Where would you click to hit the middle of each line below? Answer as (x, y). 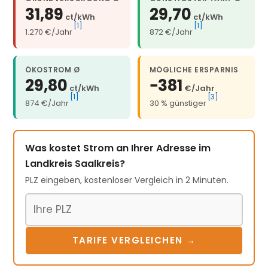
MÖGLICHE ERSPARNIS (194, 69)
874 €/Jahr (47, 103)
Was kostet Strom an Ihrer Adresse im (118, 148)
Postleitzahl (54, 201)
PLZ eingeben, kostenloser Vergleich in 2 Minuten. (127, 180)
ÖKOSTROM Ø (53, 69)
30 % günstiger (178, 103)
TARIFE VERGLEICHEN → (134, 240)
